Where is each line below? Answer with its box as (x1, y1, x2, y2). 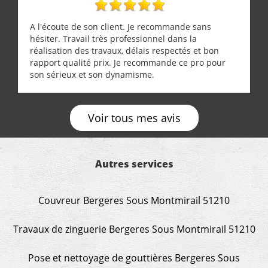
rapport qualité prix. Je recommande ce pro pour (30, 56, 226, 68)
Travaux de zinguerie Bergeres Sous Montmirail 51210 (13, 222, 255, 236)
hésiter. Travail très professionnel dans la (30, 32, 197, 44)
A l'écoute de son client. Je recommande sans (30, 20, 211, 32)
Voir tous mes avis (87, 110, 181, 125)
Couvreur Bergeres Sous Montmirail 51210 (38, 193, 230, 207)
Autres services (95, 157, 173, 170)
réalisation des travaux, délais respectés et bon (30, 44, 219, 56)
